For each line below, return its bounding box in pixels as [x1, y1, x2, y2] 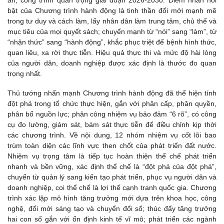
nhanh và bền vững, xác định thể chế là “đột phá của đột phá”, [7, 162, 216, 171]
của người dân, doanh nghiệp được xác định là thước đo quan [7, 59, 216, 67]
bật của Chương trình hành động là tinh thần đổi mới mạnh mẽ [7, 6, 216, 15]
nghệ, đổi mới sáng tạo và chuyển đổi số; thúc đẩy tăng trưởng [7, 204, 216, 213]
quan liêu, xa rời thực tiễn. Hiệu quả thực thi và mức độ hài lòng [7, 48, 216, 57]
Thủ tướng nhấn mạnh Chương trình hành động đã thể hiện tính [7, 89, 216, 97]
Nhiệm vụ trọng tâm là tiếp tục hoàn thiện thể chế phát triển [7, 152, 216, 160]
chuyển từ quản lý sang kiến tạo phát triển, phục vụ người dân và [7, 173, 216, 181]
